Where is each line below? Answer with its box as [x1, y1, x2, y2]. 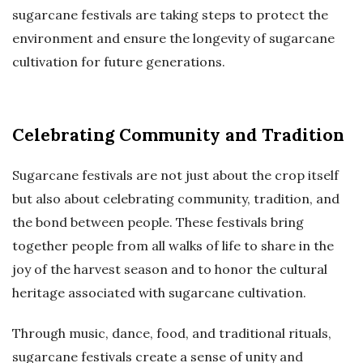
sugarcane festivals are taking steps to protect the [12, 6, 328, 23]
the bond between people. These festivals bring [12, 214, 304, 231]
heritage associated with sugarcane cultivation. [12, 284, 306, 301]
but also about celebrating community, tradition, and [12, 190, 340, 207]
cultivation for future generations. [12, 53, 225, 70]
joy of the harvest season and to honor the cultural [12, 261, 327, 278]
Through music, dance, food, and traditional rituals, [12, 325, 331, 342]
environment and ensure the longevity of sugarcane [12, 30, 335, 47]
